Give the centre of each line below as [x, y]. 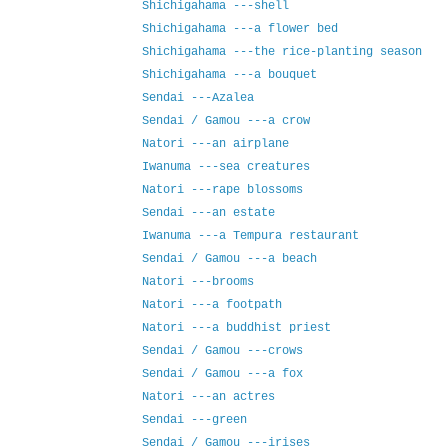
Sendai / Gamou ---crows [222, 351]
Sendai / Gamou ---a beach [229, 259]
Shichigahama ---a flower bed [239, 29]
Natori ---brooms [197, 282]
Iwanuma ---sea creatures [225, 167]
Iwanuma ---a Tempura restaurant [250, 236]
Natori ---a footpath [211, 305]
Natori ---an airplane [215, 144]
